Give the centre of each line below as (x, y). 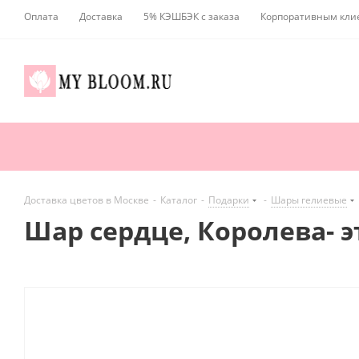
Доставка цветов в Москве (87, 200)
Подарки (229, 200)
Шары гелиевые (309, 200)
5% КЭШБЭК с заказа (192, 16)
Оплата (41, 16)
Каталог (179, 200)
